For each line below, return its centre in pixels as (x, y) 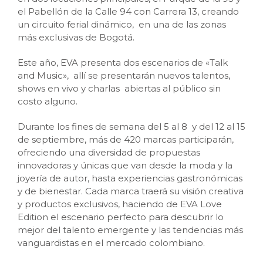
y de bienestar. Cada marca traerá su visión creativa (131, 191)
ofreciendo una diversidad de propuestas (109, 152)
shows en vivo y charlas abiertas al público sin (119, 88)
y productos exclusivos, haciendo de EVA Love (120, 204)
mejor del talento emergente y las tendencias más (130, 230)
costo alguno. (48, 101)
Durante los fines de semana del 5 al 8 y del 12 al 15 (131, 126)
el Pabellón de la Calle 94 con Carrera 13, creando (128, 11)
